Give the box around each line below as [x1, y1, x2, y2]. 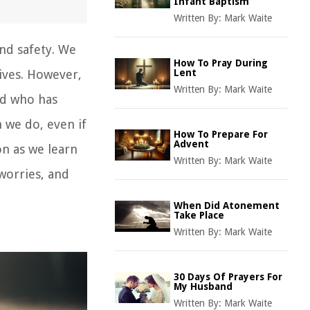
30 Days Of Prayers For [174, 271, 282, 282]
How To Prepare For [174, 129, 268, 140]
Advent [174, 138, 209, 149]
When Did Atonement [174, 200, 280, 211]
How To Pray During [174, 57, 268, 69]
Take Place [174, 210, 224, 221]
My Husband [174, 281, 232, 292]
